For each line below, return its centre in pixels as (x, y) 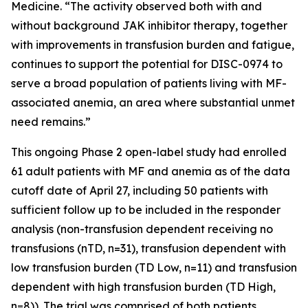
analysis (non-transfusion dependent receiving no (142, 229)
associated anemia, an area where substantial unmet (153, 102)
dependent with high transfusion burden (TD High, (143, 287)
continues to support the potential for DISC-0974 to (147, 64)
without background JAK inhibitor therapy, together (149, 25)
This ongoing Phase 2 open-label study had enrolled (149, 152)
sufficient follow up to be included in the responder (146, 210)
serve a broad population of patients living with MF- (149, 83)
